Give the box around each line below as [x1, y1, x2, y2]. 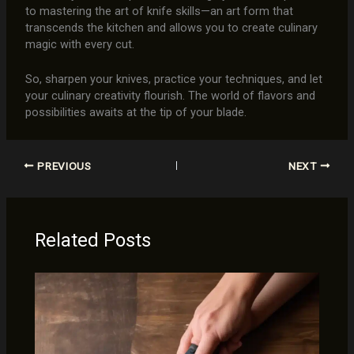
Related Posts [35, 229, 152, 252]
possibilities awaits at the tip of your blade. [24, 104, 247, 119]
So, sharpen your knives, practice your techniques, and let [24, 71, 322, 86]
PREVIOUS [34, 159, 92, 172]
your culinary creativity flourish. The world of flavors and [24, 88, 315, 103]
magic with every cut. [24, 36, 134, 51]
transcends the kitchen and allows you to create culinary [24, 20, 318, 35]
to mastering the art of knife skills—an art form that [24, 3, 293, 18]
